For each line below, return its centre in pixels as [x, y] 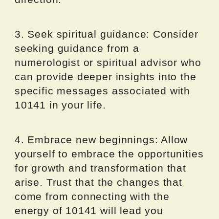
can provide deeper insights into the [106, 77]
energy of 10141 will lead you [89, 211]
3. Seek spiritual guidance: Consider [107, 34]
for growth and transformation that [100, 168]
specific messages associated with [103, 91]
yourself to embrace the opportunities [109, 154]
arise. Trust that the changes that [99, 182]
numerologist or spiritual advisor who [108, 63]
